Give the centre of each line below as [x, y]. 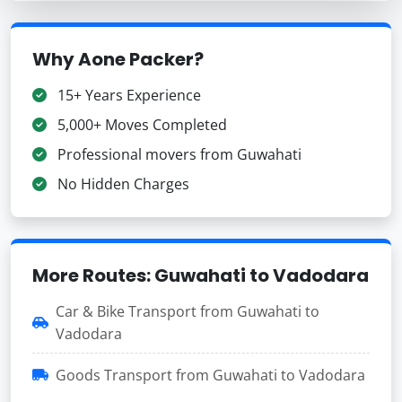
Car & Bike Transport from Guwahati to [188, 311]
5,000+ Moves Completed [140, 124]
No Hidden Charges [122, 184]
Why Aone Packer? [118, 59]
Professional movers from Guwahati [178, 154]
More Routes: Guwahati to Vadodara [201, 275]
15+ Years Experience [127, 95]
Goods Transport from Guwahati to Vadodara [210, 375]
